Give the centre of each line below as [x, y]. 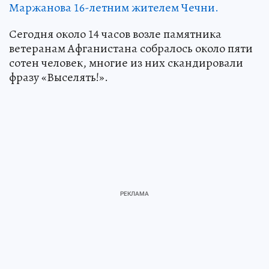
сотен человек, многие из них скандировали [126, 63]
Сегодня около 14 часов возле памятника [115, 34]
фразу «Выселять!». [59, 77]
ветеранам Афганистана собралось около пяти [131, 48]
